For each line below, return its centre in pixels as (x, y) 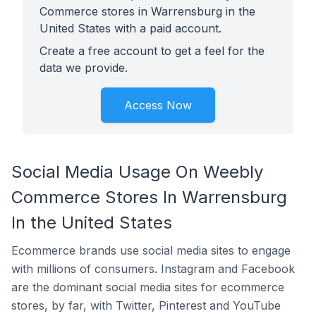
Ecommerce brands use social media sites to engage (151, 250)
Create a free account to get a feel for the (152, 51)
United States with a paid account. (130, 28)
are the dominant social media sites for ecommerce (148, 287)
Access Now (158, 105)
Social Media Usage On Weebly (137, 172)
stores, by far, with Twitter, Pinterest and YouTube (146, 305)
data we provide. (84, 68)
